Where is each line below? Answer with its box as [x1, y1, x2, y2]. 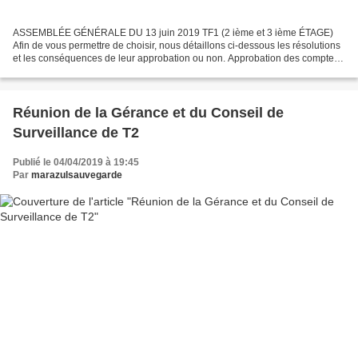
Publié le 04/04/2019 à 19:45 [13, 157, 139, 169]
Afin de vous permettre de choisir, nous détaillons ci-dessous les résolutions [13, 40, 340, 52]
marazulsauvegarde [31, 169, 122, 181]
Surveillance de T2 [13, 125, 139, 141]
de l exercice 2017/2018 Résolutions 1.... [13, 66, 189, 78]
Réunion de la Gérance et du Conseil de [13, 105, 284, 121]
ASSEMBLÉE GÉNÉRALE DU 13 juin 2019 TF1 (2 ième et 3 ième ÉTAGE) [13, 27, 333, 39]
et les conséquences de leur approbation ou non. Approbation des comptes [13, 53, 339, 65]
